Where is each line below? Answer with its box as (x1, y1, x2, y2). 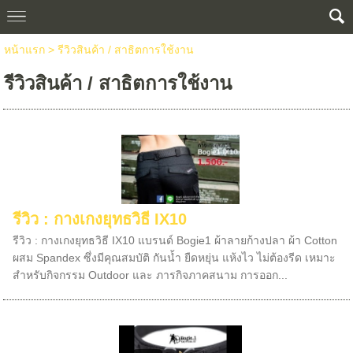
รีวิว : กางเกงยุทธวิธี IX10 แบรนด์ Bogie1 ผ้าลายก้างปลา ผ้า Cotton (13, 234, 338, 247)
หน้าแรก (3, 43, 48, 56)
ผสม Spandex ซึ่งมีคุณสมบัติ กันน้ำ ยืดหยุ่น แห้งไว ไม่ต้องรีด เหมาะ (13, 251, 336, 264)
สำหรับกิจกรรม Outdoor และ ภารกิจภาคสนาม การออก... (13, 269, 288, 281)
